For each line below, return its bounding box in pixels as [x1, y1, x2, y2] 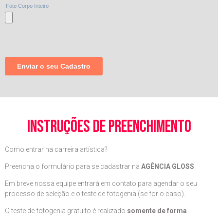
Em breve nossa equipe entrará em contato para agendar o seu [5, 179, 197, 187]
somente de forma [127, 206, 188, 215]
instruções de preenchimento [27, 116, 191, 137]
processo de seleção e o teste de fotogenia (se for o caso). [5, 189, 185, 198]
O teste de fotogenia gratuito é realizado [5, 206, 127, 215]
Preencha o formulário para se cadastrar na [5, 162, 141, 170]
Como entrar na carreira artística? [5, 145, 108, 153]
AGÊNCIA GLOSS [141, 162, 194, 170]
